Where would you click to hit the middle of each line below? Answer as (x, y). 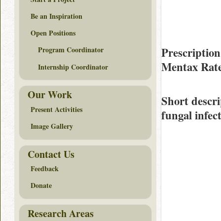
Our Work (50, 95)
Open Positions (53, 33)
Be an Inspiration (56, 16)
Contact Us (51, 154)
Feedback (45, 169)
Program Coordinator (71, 50)
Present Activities (56, 109)
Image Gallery (52, 126)
